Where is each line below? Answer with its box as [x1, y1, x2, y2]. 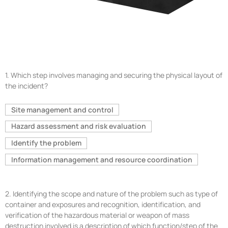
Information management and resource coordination [11, 154, 192, 164]
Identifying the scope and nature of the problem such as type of [13, 189, 218, 199]
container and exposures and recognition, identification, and [5, 199, 201, 210]
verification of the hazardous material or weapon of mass [5, 210, 189, 220]
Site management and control [11, 104, 113, 115]
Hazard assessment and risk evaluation [11, 121, 146, 131]
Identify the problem [11, 138, 81, 148]
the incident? [5, 81, 48, 91]
